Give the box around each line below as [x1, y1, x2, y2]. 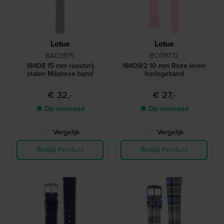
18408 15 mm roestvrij [26, 60, 94, 71]
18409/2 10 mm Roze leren [122, 60, 205, 71]
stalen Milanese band [27, 68, 93, 79]
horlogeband [144, 68, 184, 79]
